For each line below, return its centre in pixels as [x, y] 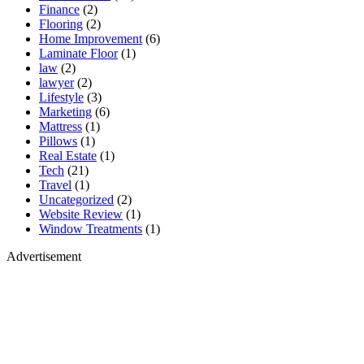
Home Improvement [91, 39]
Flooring [61, 24]
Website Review [81, 214]
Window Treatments [91, 229]
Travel [55, 185]
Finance [59, 10]
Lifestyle [61, 97]
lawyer [56, 83]
